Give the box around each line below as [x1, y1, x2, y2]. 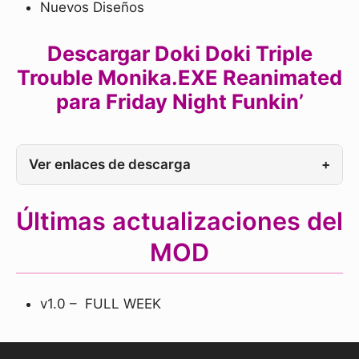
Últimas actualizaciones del [16, 206, 343, 236]
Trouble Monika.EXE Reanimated [17, 65, 342, 91]
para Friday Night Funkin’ [55, 89, 304, 115]
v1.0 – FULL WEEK [40, 296, 161, 313]
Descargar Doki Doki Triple [46, 41, 313, 67]
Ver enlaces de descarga [29, 156, 191, 173]
